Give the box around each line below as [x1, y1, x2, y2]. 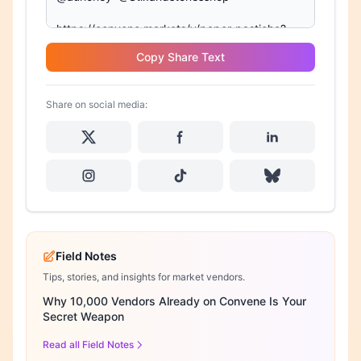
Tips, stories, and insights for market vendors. [43, 271, 245, 283]
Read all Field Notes [43, 338, 134, 351]
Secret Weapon [43, 309, 124, 323]
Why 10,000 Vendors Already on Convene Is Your [43, 294, 306, 308]
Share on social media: [46, 98, 147, 110]
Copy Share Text [136, 50, 225, 64]
